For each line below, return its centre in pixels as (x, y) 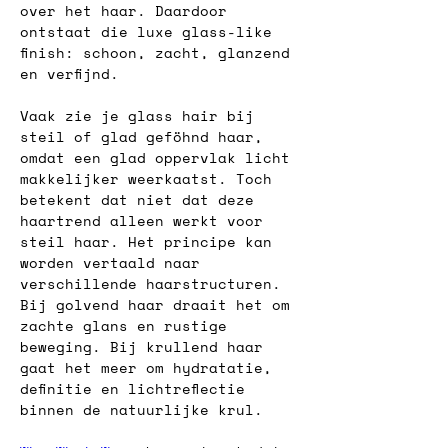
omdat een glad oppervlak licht (159, 157)
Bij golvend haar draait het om (159, 304)
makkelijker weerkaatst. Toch (150, 178)
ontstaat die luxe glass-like (150, 31)
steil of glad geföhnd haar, (146, 136)
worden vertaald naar (114, 262)
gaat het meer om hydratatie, (150, 367)
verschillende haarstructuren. (155, 283)
